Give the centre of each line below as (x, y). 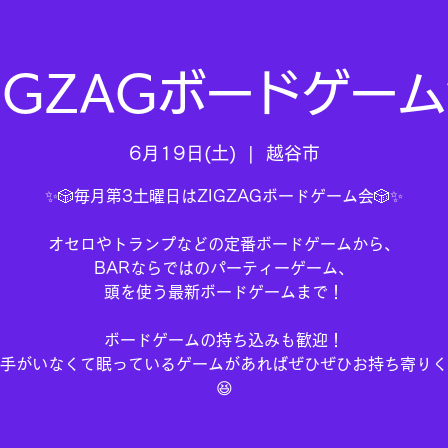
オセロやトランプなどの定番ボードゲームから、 (224, 244)
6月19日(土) (182, 153)
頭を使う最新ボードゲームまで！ (224, 292)
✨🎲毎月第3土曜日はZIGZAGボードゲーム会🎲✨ (224, 196)
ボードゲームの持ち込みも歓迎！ (224, 340)
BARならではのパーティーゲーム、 (224, 268)
